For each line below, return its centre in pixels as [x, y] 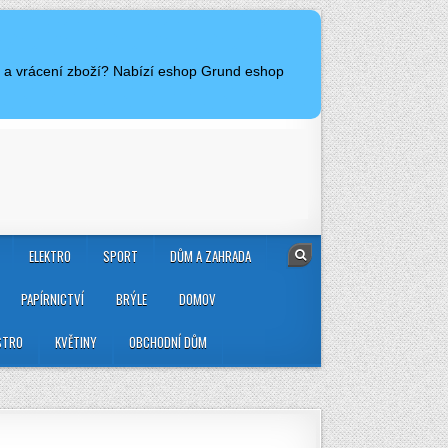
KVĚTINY [76, 342]
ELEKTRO [50, 256]
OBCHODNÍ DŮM [168, 342]
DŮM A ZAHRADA [210, 256]
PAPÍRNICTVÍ [52, 299]
